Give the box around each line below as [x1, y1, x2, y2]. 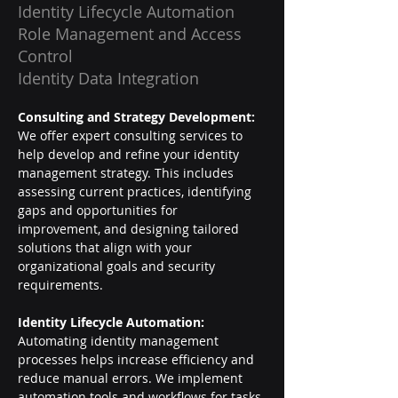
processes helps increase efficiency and [18, 351, 258, 368]
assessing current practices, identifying [18, 183, 255, 200]
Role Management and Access [18, 23, 242, 44]
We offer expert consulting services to [18, 127, 246, 144]
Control [18, 45, 73, 67]
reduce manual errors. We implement [18, 370, 246, 386]
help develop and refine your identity [18, 146, 243, 163]
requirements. [18, 276, 103, 293]
